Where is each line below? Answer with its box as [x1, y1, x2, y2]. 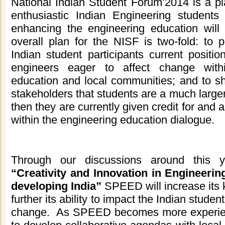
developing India [11, 180, 96, 192]
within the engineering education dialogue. [11, 114, 217, 126]
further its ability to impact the [11, 193, 153, 205]
